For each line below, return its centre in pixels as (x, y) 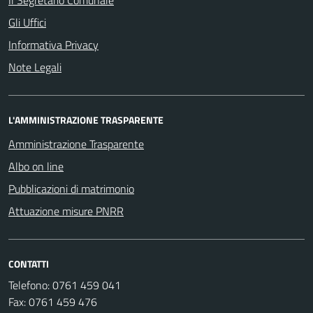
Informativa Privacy (53, 45)
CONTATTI (29, 264)
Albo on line (36, 166)
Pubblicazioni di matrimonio (71, 189)
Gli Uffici (27, 22)
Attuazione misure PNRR (66, 211)
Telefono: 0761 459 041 (65, 285)
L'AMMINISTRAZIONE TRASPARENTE (86, 120)
